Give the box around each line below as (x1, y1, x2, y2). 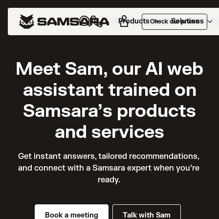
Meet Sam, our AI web (16, 58, 203, 81)
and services (55, 121, 164, 144)
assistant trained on (22, 79, 197, 102)
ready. (97, 175, 122, 185)
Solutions (171, 17, 204, 25)
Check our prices (150, 17, 199, 25)
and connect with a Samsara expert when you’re (18, 163, 199, 173)
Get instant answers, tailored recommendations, (18, 152, 199, 161)
